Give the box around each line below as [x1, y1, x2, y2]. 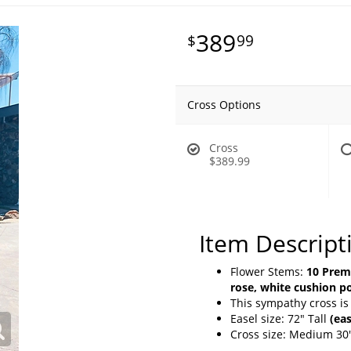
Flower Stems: [230, 263, 303, 279]
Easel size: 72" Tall [230, 310, 330, 326]
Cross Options [187, 96, 261, 112]
